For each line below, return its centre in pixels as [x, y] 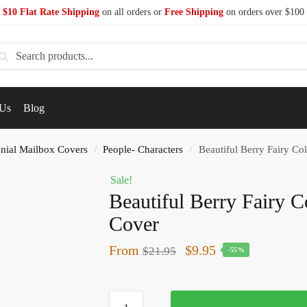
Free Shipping [194, 12]
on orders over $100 [264, 12]
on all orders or [132, 12]
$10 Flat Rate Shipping [51, 12]
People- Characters [143, 149]
